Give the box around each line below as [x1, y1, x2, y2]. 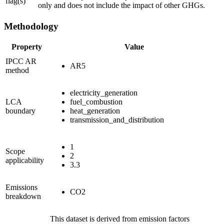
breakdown [5, 192, 41, 201]
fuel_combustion [70, 97, 122, 106]
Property [11, 42, 42, 51]
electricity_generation [70, 88, 137, 97]
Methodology [4, 20, 58, 31]
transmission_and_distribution [70, 115, 164, 124]
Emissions [5, 183, 37, 192]
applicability [5, 156, 44, 165]
